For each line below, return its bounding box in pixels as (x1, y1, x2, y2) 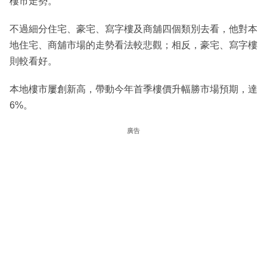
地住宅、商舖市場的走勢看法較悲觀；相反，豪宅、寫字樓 (10, 40, 257, 51)
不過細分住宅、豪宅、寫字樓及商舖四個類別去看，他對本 (10, 24, 257, 35)
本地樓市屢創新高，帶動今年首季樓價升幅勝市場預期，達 (10, 84, 257, 95)
